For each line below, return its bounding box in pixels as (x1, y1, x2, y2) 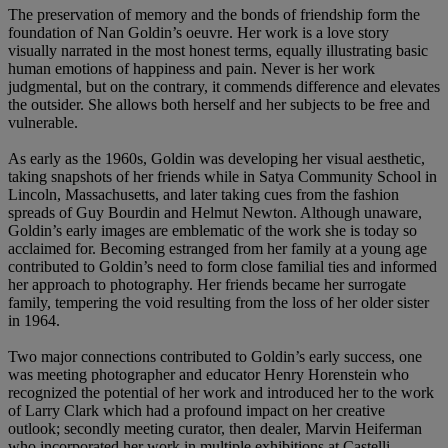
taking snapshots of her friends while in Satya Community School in (8, 167, 437, 185)
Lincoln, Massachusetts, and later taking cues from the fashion (8, 185, 399, 203)
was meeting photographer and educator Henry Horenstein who (8, 365, 409, 383)
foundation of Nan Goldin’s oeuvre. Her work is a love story (8, 23, 389, 41)
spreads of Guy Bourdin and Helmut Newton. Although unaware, (8, 203, 422, 221)
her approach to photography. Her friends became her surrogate (8, 275, 406, 293)
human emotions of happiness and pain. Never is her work (8, 59, 375, 77)
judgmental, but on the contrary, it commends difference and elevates (8, 77, 440, 95)
